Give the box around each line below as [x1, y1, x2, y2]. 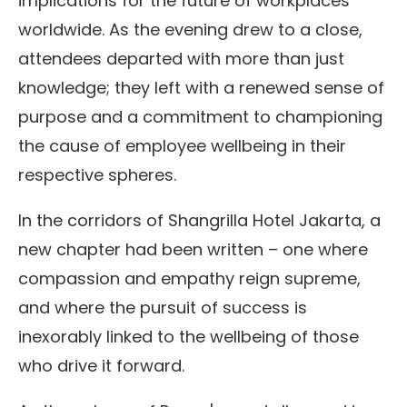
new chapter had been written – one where [18, 237, 368, 261]
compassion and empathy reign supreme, [18, 266, 361, 290]
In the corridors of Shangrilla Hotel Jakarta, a [18, 208, 381, 232]
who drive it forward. [18, 353, 184, 377]
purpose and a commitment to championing [18, 104, 382, 128]
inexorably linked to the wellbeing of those [18, 324, 359, 348]
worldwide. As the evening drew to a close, [18, 17, 362, 41]
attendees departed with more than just [18, 46, 344, 70]
